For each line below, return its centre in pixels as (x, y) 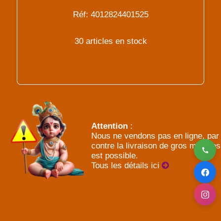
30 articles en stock (110, 41)
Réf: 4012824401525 (110, 15)
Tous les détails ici (127, 166)
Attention (110, 126)
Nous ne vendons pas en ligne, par (155, 136)
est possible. (115, 156)
